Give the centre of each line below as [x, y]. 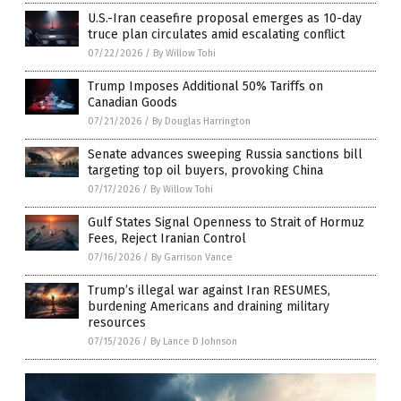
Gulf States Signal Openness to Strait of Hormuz [226, 222]
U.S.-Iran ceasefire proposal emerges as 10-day [225, 18]
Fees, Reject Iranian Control [167, 239]
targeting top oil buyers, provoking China [205, 171]
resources [117, 323]
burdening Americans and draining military [209, 307]
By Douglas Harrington [201, 121]
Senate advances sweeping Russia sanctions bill [225, 154]
